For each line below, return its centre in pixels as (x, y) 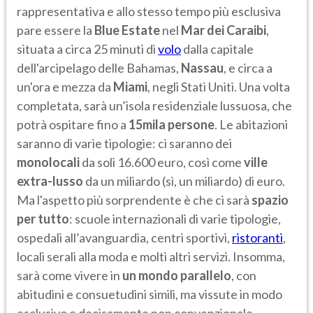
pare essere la (56, 30)
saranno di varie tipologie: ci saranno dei (124, 143)
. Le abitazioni (251, 124)
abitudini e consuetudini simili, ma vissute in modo (150, 294)
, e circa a (248, 67)
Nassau (202, 67)
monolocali (48, 162)
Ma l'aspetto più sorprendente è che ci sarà (134, 199)
